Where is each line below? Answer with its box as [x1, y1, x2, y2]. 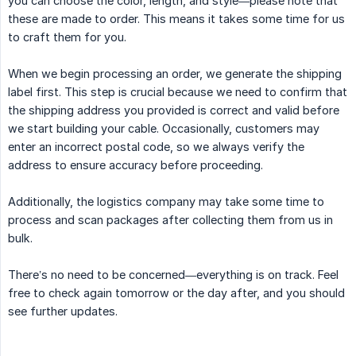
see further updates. [8, 304, 118, 319]
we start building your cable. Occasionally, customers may [8, 122, 319, 136]
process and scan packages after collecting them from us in [8, 213, 333, 227]
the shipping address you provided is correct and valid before [8, 103, 339, 118]
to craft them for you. [8, 30, 126, 44]
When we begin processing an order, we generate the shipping [8, 67, 342, 81]
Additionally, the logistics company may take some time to [8, 195, 324, 209]
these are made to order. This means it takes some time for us [8, 12, 345, 26]
